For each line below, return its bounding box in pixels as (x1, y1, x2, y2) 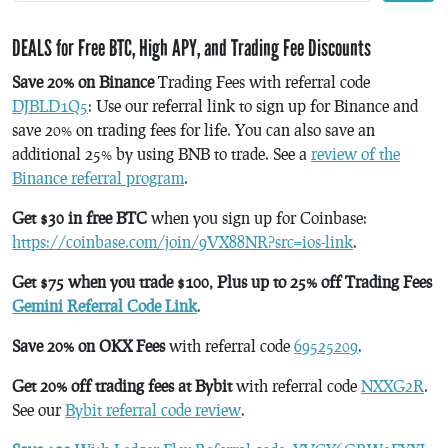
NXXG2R (361, 375, 424, 395)
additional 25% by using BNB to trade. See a (12, 143, 311, 163)
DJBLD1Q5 (12, 95, 88, 115)
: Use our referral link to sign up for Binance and (88, 95, 418, 115)
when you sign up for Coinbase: (147, 207, 367, 227)
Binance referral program (12, 167, 184, 187)
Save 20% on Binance (12, 71, 154, 91)
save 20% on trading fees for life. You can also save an (12, 119, 375, 139)
